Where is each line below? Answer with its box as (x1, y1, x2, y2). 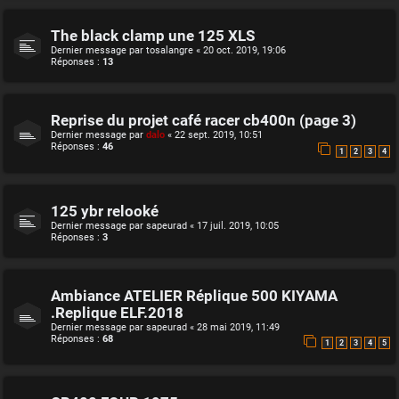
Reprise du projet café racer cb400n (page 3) (51, 112, 356, 130)
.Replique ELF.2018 (51, 304, 183, 322)
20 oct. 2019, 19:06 (203, 45, 286, 57)
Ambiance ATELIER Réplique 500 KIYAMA (51, 287, 338, 305)
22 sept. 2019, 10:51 (175, 129, 263, 142)
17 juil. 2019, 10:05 (197, 219, 279, 232)
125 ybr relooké (51, 202, 159, 220)
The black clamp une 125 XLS (51, 28, 255, 45)
